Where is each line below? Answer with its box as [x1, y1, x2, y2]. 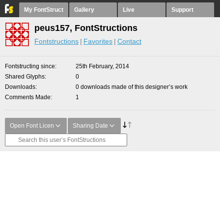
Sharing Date [73, 122, 108, 129]
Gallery [74, 6, 94, 13]
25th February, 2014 [76, 63, 129, 70]
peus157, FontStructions [34, 23, 137, 33]
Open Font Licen [10, 122, 54, 129]
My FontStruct [24, 6, 63, 13]
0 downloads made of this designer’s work [76, 83, 188, 90]
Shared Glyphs [5, 73, 45, 80]
